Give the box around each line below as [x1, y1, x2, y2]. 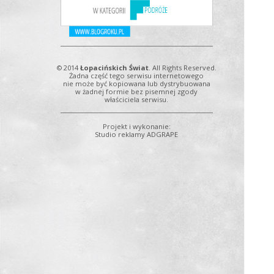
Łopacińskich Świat [80, 63, 149, 73]
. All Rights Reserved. [148, 63, 217, 73]
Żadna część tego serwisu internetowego [69, 71, 204, 81]
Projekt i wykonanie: [102, 122, 171, 131]
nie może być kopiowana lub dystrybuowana [62, 79, 210, 89]
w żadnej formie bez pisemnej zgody [75, 87, 198, 97]
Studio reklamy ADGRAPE [95, 130, 179, 139]
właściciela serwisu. [105, 95, 169, 105]
